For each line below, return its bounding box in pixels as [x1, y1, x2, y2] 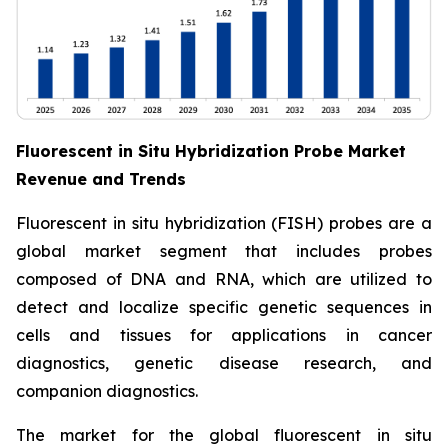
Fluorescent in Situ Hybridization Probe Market [16, 141, 406, 161]
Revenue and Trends [16, 169, 186, 189]
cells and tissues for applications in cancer [16, 325, 432, 345]
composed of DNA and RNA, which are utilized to [16, 269, 432, 289]
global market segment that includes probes [16, 241, 432, 261]
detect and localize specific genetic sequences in [16, 297, 432, 317]
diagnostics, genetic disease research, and [16, 353, 432, 373]
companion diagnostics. [16, 381, 198, 401]
